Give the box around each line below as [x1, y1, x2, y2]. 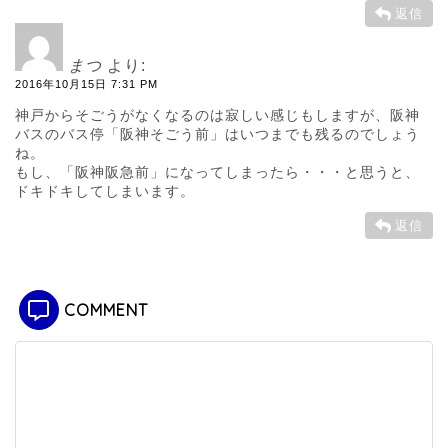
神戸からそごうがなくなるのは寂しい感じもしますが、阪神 [15, 107, 420, 124]
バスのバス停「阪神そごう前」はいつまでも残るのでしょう [15, 126, 420, 143]
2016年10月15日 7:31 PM [15, 77, 158, 90]
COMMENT [63, 300, 148, 321]
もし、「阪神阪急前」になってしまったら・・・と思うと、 [15, 164, 420, 181]
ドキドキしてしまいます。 [15, 183, 195, 200]
